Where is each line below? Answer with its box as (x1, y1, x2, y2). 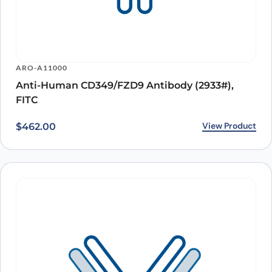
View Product (202, 120, 256, 132)
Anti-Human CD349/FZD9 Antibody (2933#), (16, 80, 234, 92)
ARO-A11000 (16, 63, 67, 73)
